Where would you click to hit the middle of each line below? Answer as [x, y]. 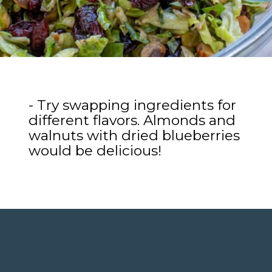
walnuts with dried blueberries [134, 135]
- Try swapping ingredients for [133, 105]
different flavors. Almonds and [132, 120]
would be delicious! [95, 150]
